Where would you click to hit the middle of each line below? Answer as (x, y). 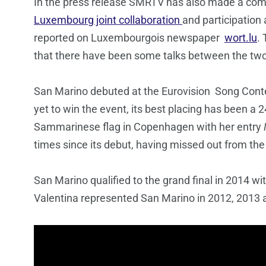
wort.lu (241, 38)
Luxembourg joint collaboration (108, 20)
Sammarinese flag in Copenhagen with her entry (149, 127)
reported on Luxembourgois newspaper (129, 38)
